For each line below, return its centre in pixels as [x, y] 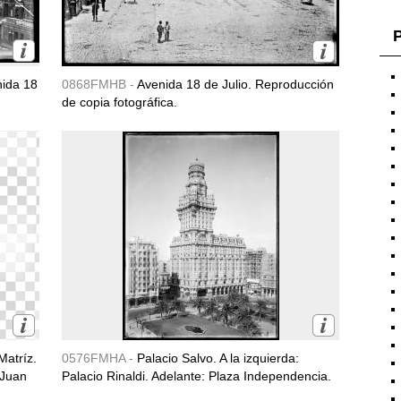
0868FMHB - [99, 84]
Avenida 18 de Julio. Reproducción [235, 84]
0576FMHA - [99, 358]
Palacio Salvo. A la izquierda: [218, 358]
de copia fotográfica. [119, 102]
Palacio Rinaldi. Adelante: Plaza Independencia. [196, 376]
